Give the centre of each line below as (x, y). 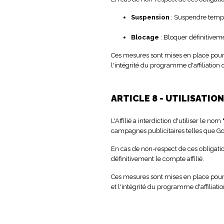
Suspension (150, 17)
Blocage (145, 37)
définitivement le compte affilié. (157, 158)
